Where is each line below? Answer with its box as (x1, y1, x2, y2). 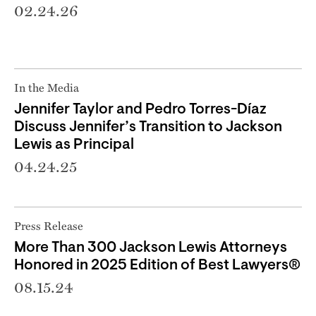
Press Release (14, 217, 83, 233)
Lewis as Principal (14, 137, 134, 152)
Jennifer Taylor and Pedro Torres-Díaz (14, 102, 267, 117)
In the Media (14, 78, 79, 95)
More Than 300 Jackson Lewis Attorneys (14, 240, 287, 255)
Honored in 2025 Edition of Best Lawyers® (14, 257, 300, 273)
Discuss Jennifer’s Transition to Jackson (14, 119, 282, 135)
